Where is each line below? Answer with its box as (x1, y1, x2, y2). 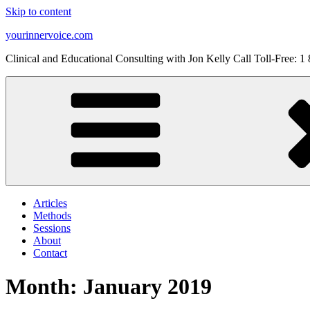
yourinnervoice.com (6, 29, 93, 41)
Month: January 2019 (6, 274, 212, 300)
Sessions (33, 222, 71, 234)
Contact (33, 247, 67, 259)
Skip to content (6, 6, 71, 17)
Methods (33, 210, 71, 221)
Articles (33, 197, 67, 209)
